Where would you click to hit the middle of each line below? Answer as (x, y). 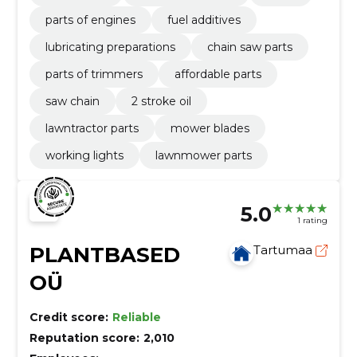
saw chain (72, 101)
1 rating (313, 221)
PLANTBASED (104, 255)
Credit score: (69, 317)
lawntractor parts (92, 128)
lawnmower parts (203, 155)
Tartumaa (285, 249)
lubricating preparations (110, 47)
